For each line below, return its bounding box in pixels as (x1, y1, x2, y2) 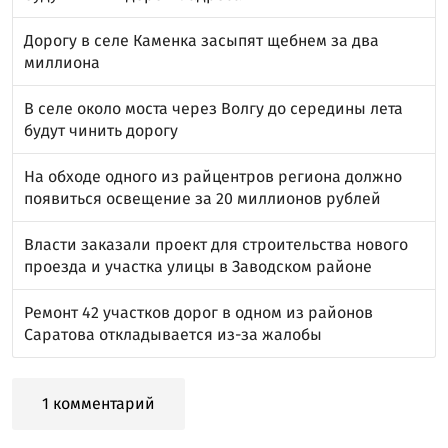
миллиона (24, 52, 100, 72)
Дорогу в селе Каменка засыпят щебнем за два (24, 30, 379, 50)
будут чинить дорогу (24, 120, 178, 140)
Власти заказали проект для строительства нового (24, 234, 408, 254)
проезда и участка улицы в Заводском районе (24, 256, 372, 276)
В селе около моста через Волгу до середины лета (24, 98, 403, 118)
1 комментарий (42, 393, 155, 413)
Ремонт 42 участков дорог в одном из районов (24, 302, 373, 322)
